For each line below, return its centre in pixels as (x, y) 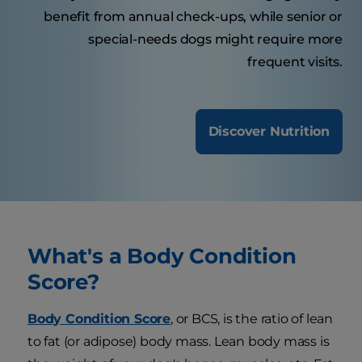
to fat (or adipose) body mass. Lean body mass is (179, 342)
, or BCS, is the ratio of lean (252, 319)
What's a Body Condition (162, 256)
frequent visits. (295, 62)
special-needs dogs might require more (215, 40)
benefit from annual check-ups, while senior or (193, 17)
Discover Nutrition (269, 132)
